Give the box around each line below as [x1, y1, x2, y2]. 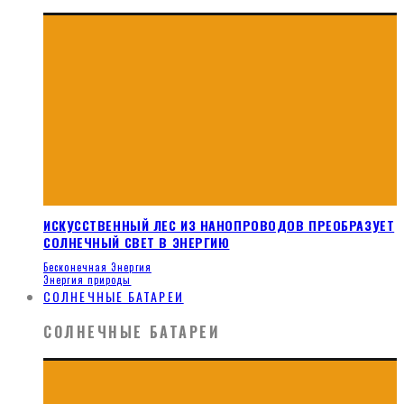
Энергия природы [43, 272, 132, 288]
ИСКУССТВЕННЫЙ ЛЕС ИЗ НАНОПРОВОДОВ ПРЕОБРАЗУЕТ [43, 215, 395, 234]
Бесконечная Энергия [43, 260, 151, 275]
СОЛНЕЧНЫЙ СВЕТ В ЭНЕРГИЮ [43, 232, 230, 252]
